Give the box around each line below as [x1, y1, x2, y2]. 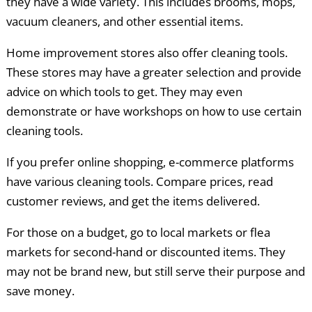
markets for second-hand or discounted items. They [6, 244, 286, 260]
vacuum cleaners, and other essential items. [6, 13, 243, 30]
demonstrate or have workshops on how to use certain [6, 103, 302, 120]
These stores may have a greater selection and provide [6, 64, 302, 81]
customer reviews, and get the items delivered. [6, 193, 260, 210]
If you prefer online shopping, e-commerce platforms [6, 154, 294, 171]
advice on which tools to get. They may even [6, 84, 242, 100]
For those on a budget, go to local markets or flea [6, 224, 270, 241]
